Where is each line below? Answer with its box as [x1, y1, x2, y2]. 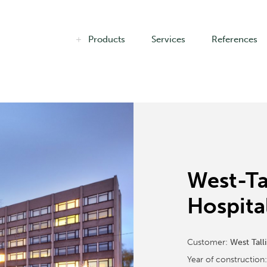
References [212, 34, 257, 45]
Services [151, 34, 185, 45]
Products [88, 34, 125, 45]
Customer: [187, 237, 230, 247]
